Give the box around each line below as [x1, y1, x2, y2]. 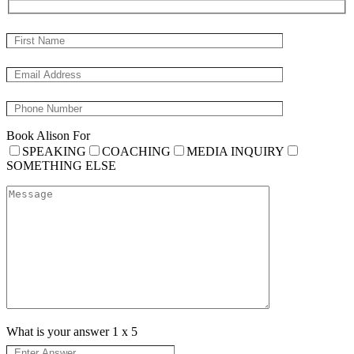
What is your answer [6, 325, 112, 339]
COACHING [102, 145, 171, 159]
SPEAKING [22, 145, 86, 159]
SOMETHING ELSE [6, 159, 116, 173]
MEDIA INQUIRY [186, 145, 284, 159]
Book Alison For [6, 129, 90, 143]
